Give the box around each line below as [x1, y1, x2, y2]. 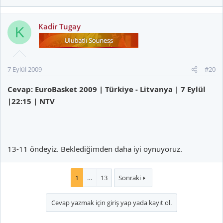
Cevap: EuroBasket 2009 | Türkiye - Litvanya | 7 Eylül [7, 84, 206, 94]
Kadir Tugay [38, 21, 81, 31]
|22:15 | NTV [7, 96, 55, 106]
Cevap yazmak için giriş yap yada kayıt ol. [51, 198, 172, 207]
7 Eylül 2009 [7, 65, 42, 74]
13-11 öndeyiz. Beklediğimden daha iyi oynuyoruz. [7, 144, 182, 154]
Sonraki [118, 173, 141, 182]
